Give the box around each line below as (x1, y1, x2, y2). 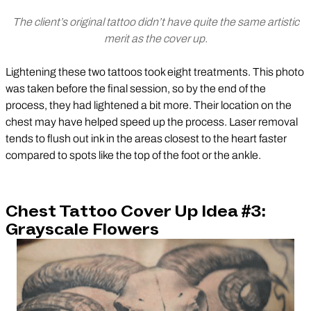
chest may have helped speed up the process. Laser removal (6, 115, 298, 128)
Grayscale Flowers (6, 218, 159, 240)
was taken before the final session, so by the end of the (6, 82, 266, 94)
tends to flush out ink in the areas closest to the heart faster (6, 132, 287, 144)
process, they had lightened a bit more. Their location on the (6, 99, 292, 111)
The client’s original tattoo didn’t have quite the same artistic (12, 15, 299, 28)
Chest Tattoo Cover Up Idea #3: (6, 200, 266, 222)
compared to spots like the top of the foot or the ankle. (6, 149, 261, 161)
